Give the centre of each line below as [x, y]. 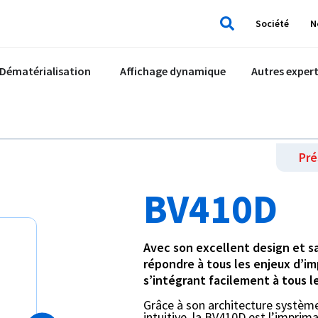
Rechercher [263, 37]
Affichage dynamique [173, 71]
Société [272, 23]
